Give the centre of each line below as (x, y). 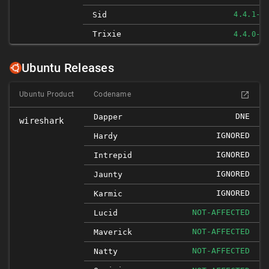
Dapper (108, 117)
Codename (113, 94)
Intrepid (113, 155)
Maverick (113, 232)
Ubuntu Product (47, 94)
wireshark (42, 121)
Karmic (108, 194)
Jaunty (108, 174)
